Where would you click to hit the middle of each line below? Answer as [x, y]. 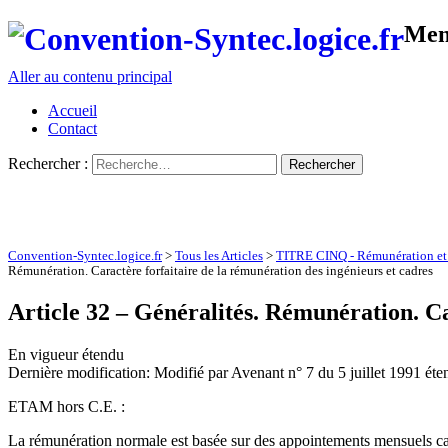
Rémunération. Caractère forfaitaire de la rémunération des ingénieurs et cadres [220, 271]
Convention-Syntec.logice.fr [85, 256]
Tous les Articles [219, 256]
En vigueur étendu [66, 355]
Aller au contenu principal [90, 77]
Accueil [72, 111]
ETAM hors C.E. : [66, 407]
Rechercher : [48, 164]
